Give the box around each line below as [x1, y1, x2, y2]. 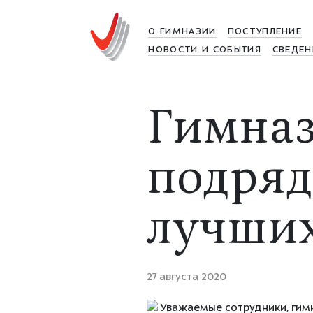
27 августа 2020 [146, 272, 226, 284]
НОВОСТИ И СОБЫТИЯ [148, 45, 261, 55]
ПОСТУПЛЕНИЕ [227, 27, 303, 37]
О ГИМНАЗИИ [148, 27, 217, 37]
